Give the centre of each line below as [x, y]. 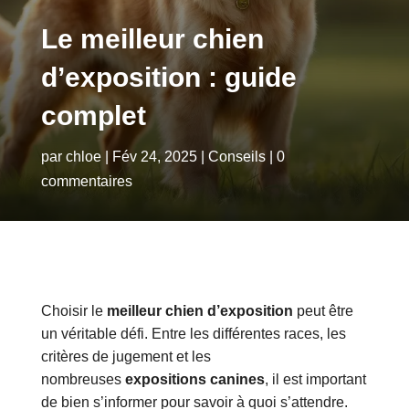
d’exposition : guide [168, 78]
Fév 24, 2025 [154, 157]
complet [93, 116]
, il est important [315, 380]
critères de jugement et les [126, 357]
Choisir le [73, 311]
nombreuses [83, 380]
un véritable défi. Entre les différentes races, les [193, 334]
